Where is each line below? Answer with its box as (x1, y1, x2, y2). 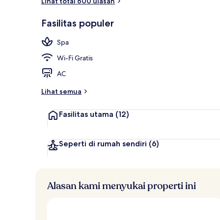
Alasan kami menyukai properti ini (47, 179, 196, 192)
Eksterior (182, 6, 207, 15)
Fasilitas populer (41, 17, 114, 29)
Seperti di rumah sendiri (59, 138, 147, 148)
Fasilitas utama (59, 109, 113, 119)
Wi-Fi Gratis (57, 53, 93, 62)
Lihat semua (41, 86, 82, 96)
